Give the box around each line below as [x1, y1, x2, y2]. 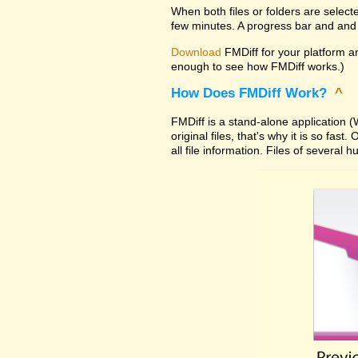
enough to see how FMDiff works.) [171, 59, 344, 73]
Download [171, 45, 221, 58]
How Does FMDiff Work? [171, 86, 331, 101]
